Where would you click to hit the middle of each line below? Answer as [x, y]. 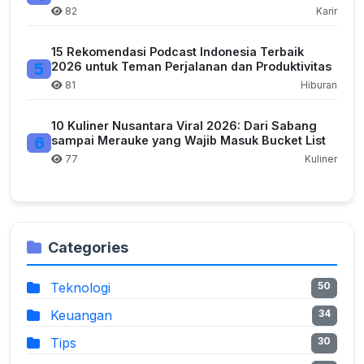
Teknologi [78, 288]
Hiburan [319, 85]
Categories [88, 248]
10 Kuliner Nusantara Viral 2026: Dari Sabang [184, 126]
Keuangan [79, 316]
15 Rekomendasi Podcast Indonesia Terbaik [178, 52]
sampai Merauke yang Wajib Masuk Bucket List [188, 141]
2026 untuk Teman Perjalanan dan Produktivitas [191, 67]
